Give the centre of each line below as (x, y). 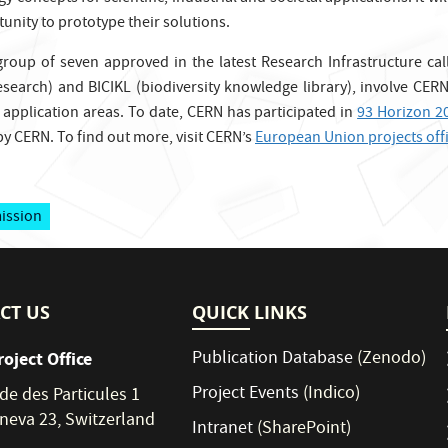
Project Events (246, 394)
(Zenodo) (390, 359)
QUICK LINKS (250, 312)
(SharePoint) (302, 429)
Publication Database (273, 359)
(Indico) (330, 394)
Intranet (223, 429)
